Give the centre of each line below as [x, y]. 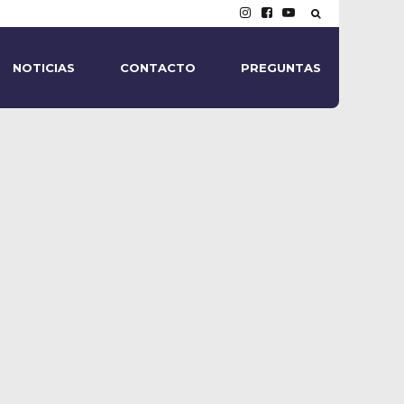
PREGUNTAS [281, 68]
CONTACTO [158, 68]
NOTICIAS [44, 68]
